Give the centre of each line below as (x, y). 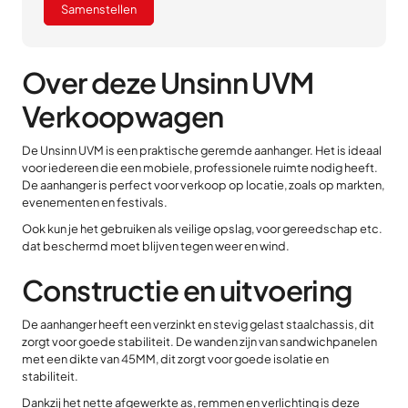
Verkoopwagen (123, 116)
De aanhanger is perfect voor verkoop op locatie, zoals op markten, (203, 185)
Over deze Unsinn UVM (168, 82)
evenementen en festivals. (95, 202)
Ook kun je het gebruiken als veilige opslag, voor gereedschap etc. (202, 229)
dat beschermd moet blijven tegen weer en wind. (156, 246)
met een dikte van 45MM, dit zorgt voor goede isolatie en (175, 359)
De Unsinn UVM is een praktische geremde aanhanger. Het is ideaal (202, 150)
